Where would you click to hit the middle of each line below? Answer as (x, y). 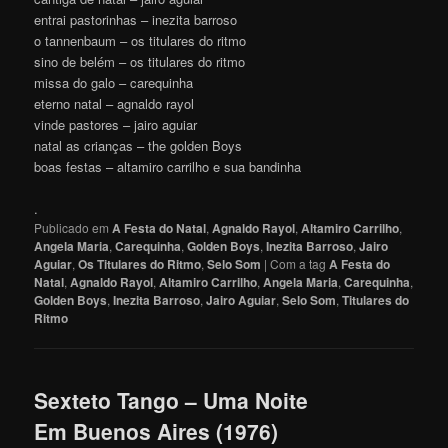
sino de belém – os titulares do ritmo (140, 61)
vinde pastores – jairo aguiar (116, 124)
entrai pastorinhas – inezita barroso (136, 19)
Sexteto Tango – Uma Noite (171, 400)
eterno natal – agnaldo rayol (114, 103)
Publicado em (72, 227)
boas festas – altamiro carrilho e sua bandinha (168, 166)
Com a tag (300, 263)
